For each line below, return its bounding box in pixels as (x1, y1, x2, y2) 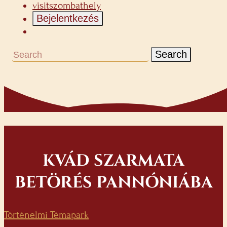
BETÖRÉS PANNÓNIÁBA (14, 171, 213, 194)
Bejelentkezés (36, 13, 99, 24)
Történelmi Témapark (4, 209, 89, 220)
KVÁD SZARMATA (43, 149, 184, 172)
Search (155, 49, 187, 60)
